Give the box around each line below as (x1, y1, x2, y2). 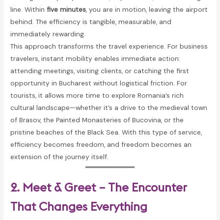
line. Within (10, 4, 47, 14)
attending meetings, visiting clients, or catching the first (10, 66, 190, 75)
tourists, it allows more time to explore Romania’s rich (10, 90, 184, 100)
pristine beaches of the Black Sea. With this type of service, (10, 127, 202, 137)
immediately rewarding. (10, 29, 86, 38)
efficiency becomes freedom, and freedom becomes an (10, 139, 192, 149)
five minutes (47, 4, 86, 14)
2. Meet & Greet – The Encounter (10, 180, 187, 195)
